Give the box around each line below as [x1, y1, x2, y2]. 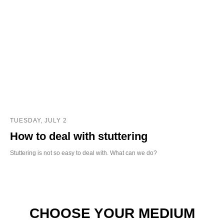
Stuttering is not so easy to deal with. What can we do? [10, 149, 157, 156]
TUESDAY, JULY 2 [10, 116, 67, 124]
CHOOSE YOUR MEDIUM [29, 205, 195, 221]
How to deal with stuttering [10, 129, 147, 142]
